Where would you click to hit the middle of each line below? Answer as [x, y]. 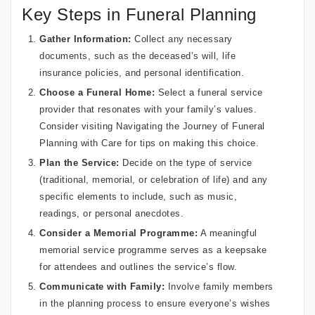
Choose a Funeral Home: [97, 92]
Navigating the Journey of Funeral [191, 126]
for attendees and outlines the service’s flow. [138, 266]
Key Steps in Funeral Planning [139, 14]
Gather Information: [85, 39]
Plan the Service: [79, 162]
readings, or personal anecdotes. [111, 213]
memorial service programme [103, 250]
